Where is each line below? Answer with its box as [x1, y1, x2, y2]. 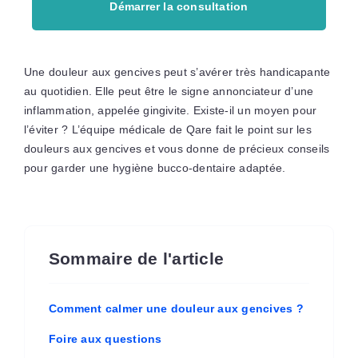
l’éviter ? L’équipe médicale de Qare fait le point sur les [23, 122, 312, 136]
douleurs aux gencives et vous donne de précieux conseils [23, 141, 330, 155]
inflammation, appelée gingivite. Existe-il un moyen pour [23, 103, 317, 117]
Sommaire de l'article [48, 249, 225, 268]
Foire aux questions [48, 332, 162, 345]
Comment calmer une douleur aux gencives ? [48, 301, 304, 315]
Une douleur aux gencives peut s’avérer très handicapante [23, 65, 331, 78]
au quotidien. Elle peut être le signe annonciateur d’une [23, 84, 314, 97]
